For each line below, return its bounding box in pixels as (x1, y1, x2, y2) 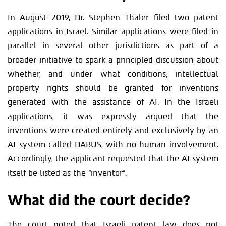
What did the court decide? (8, 192, 190, 209)
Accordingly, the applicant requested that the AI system (8, 154, 218, 163)
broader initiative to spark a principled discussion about (8, 55, 218, 65)
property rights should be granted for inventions (8, 83, 218, 93)
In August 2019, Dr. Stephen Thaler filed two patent (8, 13, 218, 22)
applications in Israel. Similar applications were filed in (8, 27, 218, 36)
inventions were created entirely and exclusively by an (8, 126, 218, 135)
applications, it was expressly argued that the (8, 111, 218, 121)
